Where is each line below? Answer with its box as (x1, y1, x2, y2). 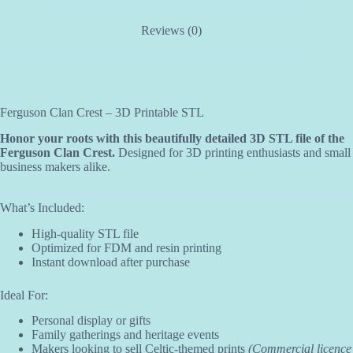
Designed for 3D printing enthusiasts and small (115, 145, 351, 159)
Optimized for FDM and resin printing (32, 240, 221, 255)
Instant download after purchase (32, 255, 190, 269)
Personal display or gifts (32, 314, 150, 328)
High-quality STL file (32, 226, 139, 240)
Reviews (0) (140, 24, 202, 38)
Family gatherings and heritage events (32, 328, 219, 342)
